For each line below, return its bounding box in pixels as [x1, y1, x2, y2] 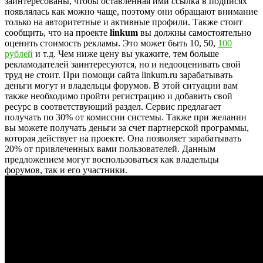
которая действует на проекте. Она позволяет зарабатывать [5, 133, 241, 143]
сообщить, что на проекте [5, 27, 110, 38]
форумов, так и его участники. [5, 164, 127, 175]
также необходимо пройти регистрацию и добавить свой [5, 90, 232, 101]
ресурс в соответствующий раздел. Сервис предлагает [5, 101, 221, 112]
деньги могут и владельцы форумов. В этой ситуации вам [5, 80, 238, 90]
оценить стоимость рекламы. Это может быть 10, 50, [5, 38, 218, 48]
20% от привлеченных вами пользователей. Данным [5, 143, 215, 154]
